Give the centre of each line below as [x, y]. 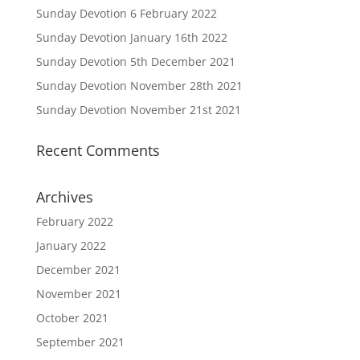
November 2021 [78, 294]
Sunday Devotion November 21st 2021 [138, 110]
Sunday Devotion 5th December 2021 [135, 61]
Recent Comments [98, 150]
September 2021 [80, 342]
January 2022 [71, 245]
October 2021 [72, 318]
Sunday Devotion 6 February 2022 [126, 13]
